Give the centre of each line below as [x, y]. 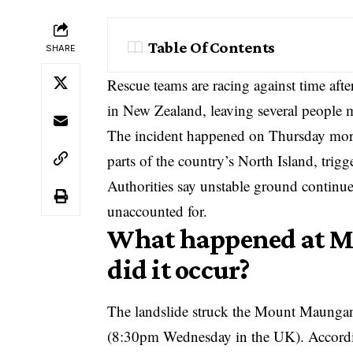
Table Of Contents [212, 47]
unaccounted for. [158, 210]
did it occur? [178, 269]
